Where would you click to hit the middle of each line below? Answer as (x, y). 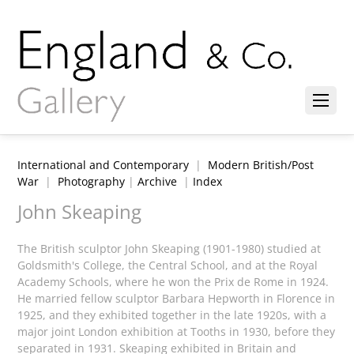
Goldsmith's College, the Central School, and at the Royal (168, 265)
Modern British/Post (261, 165)
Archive (158, 182)
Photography (92, 182)
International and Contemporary (104, 165)
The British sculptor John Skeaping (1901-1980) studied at (169, 249)
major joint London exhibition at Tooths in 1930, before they (177, 332)
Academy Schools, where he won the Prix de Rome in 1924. (173, 282)
